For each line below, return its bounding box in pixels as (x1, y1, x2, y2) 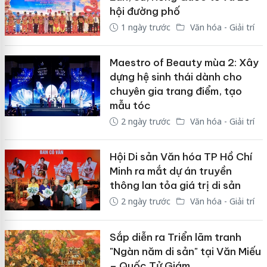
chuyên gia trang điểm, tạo (109, 85, 242, 98)
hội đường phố (109, 4, 180, 18)
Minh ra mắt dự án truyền (109, 164, 232, 178)
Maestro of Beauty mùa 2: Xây (109, 56, 259, 70)
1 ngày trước (120, 21, 170, 33)
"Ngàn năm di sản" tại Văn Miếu (109, 245, 261, 258)
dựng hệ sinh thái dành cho (109, 70, 242, 84)
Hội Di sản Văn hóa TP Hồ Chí (109, 150, 252, 164)
